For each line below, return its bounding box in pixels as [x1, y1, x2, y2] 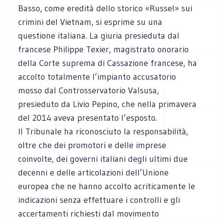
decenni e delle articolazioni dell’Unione [18, 167, 169, 178]
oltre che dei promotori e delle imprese [18, 139, 167, 151]
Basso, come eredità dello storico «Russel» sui [18, 2, 193, 14]
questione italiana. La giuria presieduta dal [18, 30, 180, 41]
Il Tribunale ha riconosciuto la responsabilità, [18, 126, 189, 137]
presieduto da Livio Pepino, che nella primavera [18, 98, 197, 109]
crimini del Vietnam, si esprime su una [18, 16, 163, 27]
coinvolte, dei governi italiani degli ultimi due [18, 153, 188, 164]
